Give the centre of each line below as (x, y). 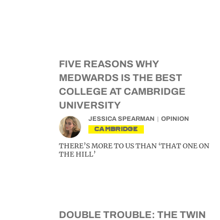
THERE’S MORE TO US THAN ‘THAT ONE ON (134, 146)
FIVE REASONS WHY (109, 64)
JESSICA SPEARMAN (122, 119)
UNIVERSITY (90, 105)
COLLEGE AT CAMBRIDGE (122, 91)
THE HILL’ (77, 154)
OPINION (175, 119)
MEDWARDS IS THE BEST (121, 78)
